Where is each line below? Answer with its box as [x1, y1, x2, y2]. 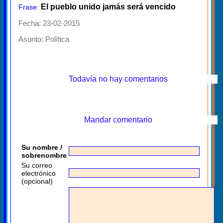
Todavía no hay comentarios [68, 74, 168, 83]
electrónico [21, 169, 56, 177]
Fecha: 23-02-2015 [18, 18, 80, 27]
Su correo [21, 161, 52, 169]
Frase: [18, 2, 39, 11]
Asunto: [18, 34, 43, 43]
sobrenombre [21, 151, 67, 159]
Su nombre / [21, 143, 62, 151]
